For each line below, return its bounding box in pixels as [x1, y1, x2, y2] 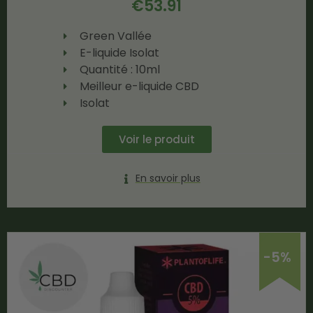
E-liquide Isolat [79, 45, 159, 61]
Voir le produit [119, 132, 195, 147]
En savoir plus [135, 171, 201, 185]
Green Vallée [79, 28, 152, 44]
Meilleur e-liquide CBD [79, 78, 199, 94]
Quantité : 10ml [79, 61, 160, 78]
